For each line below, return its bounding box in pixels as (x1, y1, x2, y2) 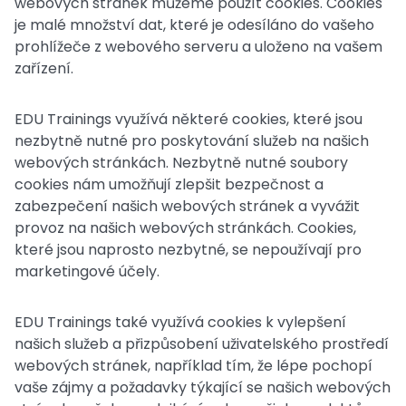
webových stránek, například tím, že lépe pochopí (14, 355, 372, 376)
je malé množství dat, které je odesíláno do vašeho (14, 14, 374, 35)
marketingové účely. (14, 261, 159, 282)
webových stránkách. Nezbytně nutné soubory (14, 152, 348, 173)
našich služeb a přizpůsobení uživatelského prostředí (14, 333, 389, 354)
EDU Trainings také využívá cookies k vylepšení (14, 312, 346, 333)
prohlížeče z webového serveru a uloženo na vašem (14, 36, 382, 57)
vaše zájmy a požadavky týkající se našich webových (14, 377, 391, 398)
